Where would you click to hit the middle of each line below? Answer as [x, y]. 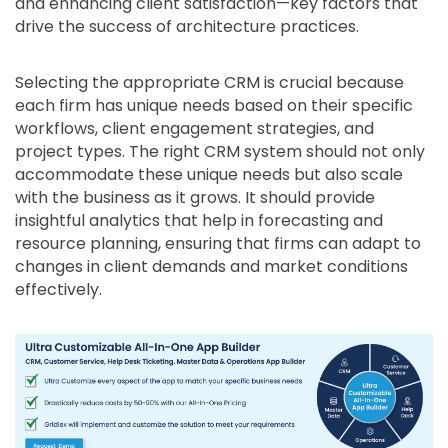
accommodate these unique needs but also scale [209, 174]
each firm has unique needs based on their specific [214, 105]
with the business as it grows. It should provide [195, 197]
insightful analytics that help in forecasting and [199, 220]
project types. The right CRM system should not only [220, 151]
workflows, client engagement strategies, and [194, 128]
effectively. [58, 289]
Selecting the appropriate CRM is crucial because [209, 82]
